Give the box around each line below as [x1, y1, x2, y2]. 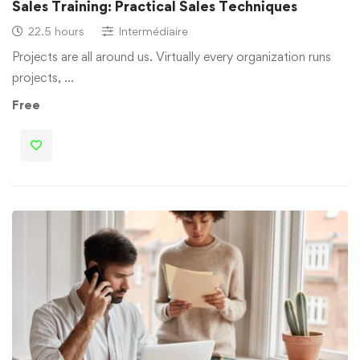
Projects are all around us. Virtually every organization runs [12, 49, 331, 65]
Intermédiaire [118, 24, 188, 39]
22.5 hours [28, 24, 84, 39]
